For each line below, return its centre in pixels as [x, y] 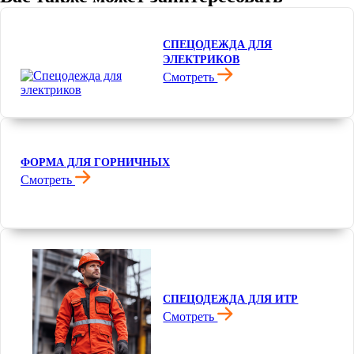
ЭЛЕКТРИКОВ [201, 59]
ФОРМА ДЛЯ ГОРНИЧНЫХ [95, 162]
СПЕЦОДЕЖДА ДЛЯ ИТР [231, 299]
